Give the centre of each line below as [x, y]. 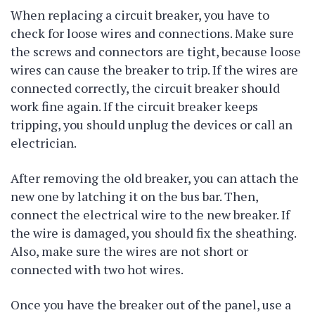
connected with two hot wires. [97, 269]
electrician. [44, 143]
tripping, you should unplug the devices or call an [152, 124]
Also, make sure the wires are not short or [129, 251]
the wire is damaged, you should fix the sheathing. [153, 233]
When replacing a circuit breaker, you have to [140, 15]
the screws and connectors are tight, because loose [156, 51]
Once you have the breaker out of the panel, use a [151, 304]
